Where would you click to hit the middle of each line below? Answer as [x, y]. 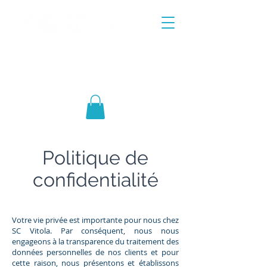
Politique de [95, 157]
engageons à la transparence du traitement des [95, 241]
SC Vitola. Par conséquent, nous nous [95, 230]
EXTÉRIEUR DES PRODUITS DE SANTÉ [94, 82]
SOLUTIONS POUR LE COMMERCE [94, 70]
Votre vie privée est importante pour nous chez [95, 220]
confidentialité [95, 179]
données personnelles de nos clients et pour [95, 252]
